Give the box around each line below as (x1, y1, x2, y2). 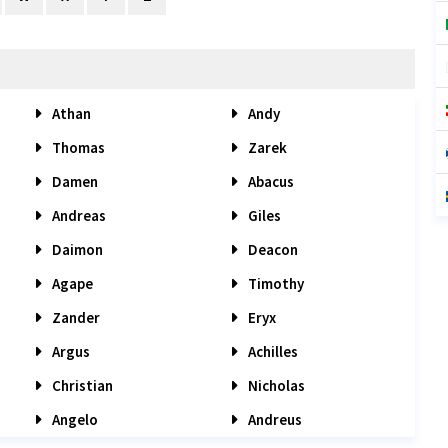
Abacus (244, 172, 294, 191)
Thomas (49, 138, 105, 157)
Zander (49, 308, 100, 327)
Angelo (49, 410, 98, 429)
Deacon (244, 240, 298, 259)
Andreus (244, 410, 302, 429)
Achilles (244, 342, 298, 361)
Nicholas (244, 376, 305, 395)
